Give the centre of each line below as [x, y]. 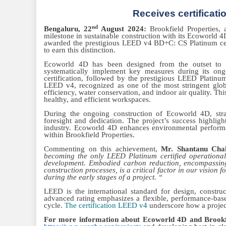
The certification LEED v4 [106, 205]
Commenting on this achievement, [102, 149]
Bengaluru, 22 [68, 29]
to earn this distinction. [81, 50]
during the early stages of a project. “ [103, 177]
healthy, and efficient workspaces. [98, 99]
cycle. [54, 205]
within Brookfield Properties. [90, 135]
